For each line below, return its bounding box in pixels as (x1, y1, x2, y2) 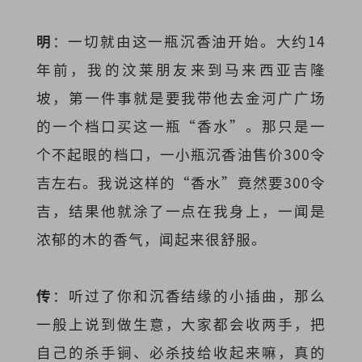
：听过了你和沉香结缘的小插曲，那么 (52, 285, 326, 306)
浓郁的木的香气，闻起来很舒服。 (36, 228, 267, 249)
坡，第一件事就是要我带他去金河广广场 (36, 86, 326, 107)
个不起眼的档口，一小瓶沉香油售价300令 (36, 143, 326, 164)
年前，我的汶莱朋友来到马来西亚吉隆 (36, 58, 326, 79)
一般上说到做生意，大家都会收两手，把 (36, 314, 326, 335)
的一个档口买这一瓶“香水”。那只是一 (36, 115, 326, 136)
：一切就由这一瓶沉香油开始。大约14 (52, 30, 326, 51)
